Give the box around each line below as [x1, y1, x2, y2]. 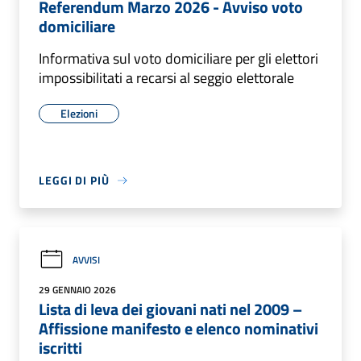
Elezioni [60, 105, 98, 122]
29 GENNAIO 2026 [39, 282, 116, 297]
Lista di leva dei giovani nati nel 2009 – [39, 297, 302, 322]
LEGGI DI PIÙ [39, 172, 110, 189]
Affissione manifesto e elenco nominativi [39, 316, 318, 341]
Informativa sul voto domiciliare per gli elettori [39, 48, 318, 69]
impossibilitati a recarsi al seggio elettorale [39, 67, 294, 89]
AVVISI [73, 251, 100, 268]
